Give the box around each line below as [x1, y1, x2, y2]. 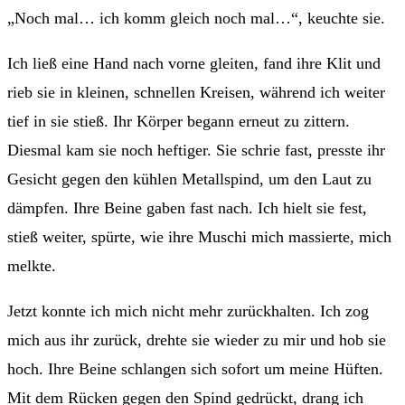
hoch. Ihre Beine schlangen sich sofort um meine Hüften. [7, 359, 383, 378]
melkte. [7, 256, 56, 275]
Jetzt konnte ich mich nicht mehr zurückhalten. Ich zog [7, 301, 369, 320]
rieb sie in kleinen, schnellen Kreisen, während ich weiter [7, 82, 385, 101]
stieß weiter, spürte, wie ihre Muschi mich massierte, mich [7, 227, 391, 246]
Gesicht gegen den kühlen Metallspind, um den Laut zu [7, 169, 372, 188]
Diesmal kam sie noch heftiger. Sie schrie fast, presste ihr [7, 140, 385, 159]
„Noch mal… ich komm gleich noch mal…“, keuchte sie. [7, 8, 385, 27]
